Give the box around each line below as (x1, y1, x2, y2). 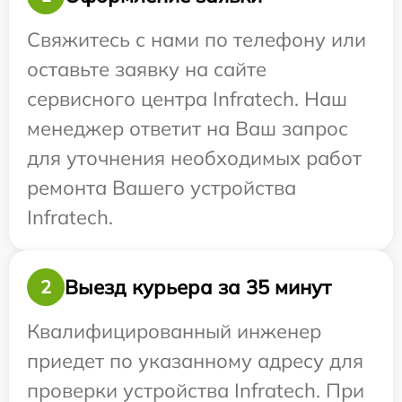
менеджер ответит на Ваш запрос (27, 116, 348, 142)
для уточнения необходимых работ (27, 145, 362, 171)
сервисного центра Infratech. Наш (27, 86, 347, 112)
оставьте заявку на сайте (27, 57, 267, 83)
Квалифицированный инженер (27, 319, 321, 345)
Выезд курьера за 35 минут (65, 274, 331, 300)
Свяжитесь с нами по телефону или (27, 27, 366, 53)
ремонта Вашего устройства (27, 175, 296, 201)
